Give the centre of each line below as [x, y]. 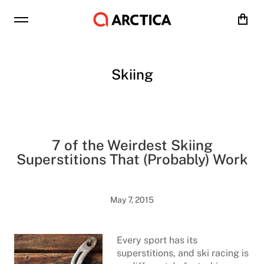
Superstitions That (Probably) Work [132, 159]
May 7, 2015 [132, 200]
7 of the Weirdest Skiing [132, 145]
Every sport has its [157, 240]
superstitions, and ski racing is [183, 253]
